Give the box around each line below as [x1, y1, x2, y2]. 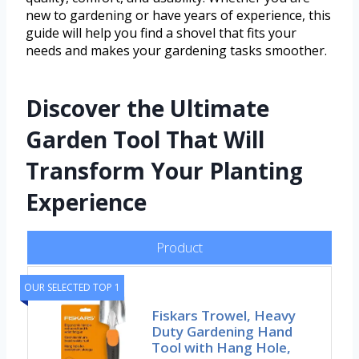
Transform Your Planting [26, 155, 303, 187]
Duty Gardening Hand [151, 322, 293, 341]
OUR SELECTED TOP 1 [24, 280, 120, 295]
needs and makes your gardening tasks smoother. [26, 42, 327, 60]
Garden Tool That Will [26, 124, 264, 155]
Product [156, 238, 203, 257]
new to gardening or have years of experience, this [26, 6, 331, 25]
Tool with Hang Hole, [151, 338, 292, 357]
